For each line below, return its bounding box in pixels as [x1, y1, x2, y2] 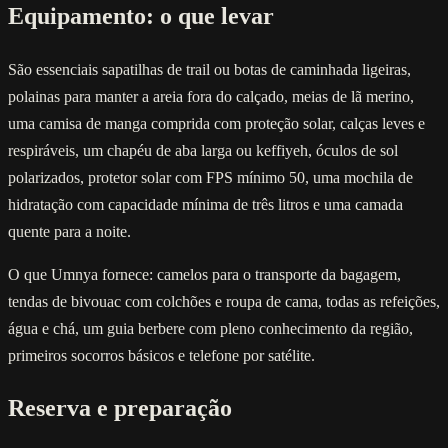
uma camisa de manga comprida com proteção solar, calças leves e [8, 114, 425, 132]
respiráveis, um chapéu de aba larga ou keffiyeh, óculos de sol [8, 141, 398, 159]
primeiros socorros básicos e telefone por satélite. [8, 346, 315, 364]
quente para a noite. [8, 222, 131, 240]
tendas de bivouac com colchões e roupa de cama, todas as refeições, [8, 292, 440, 310]
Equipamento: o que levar [8, 2, 274, 29]
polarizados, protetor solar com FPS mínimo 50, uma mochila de [8, 168, 413, 186]
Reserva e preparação [8, 395, 232, 422]
